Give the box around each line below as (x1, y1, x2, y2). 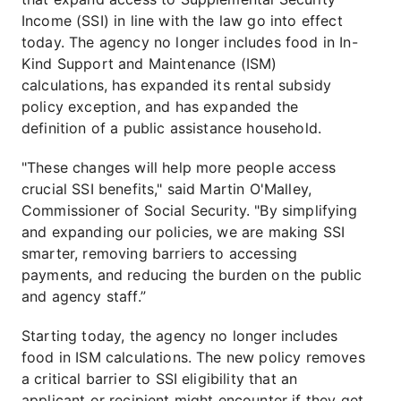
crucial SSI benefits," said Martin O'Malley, (21, 180, 312, 198)
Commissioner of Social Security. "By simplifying (21, 201, 357, 219)
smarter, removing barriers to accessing (21, 244, 298, 262)
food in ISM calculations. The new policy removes (21, 348, 365, 366)
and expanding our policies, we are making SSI (21, 223, 346, 241)
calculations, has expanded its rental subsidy (21, 76, 332, 94)
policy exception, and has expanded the (21, 98, 299, 115)
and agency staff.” (21, 287, 146, 305)
